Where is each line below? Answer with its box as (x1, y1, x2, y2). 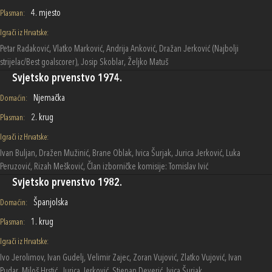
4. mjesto (31, 8, 61, 18)
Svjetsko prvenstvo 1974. (12, 72, 122, 84)
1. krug (31, 217, 53, 227)
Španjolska (33, 198, 68, 208)
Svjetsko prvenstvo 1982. (12, 177, 122, 188)
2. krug (31, 113, 53, 123)
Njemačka (33, 93, 65, 103)
